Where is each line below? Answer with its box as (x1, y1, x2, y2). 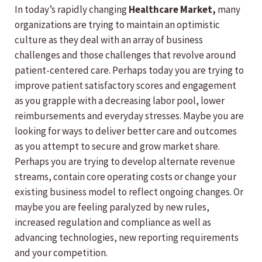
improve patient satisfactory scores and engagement (15, 79, 236, 92)
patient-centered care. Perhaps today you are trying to (15, 64, 244, 77)
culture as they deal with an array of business (15, 33, 203, 47)
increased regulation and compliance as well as (15, 216, 211, 229)
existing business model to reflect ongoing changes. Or (15, 185, 243, 199)
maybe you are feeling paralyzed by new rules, (15, 201, 209, 214)
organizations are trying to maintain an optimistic (15, 18, 220, 32)
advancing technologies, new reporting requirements (15, 231, 239, 244)
